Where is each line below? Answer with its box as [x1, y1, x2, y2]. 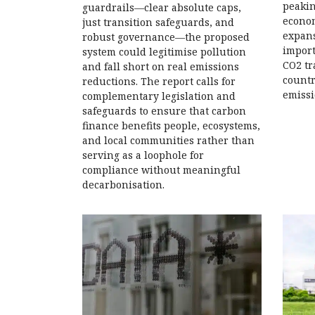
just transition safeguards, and [82, 15, 234, 30]
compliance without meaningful [82, 163, 240, 177]
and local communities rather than [82, 134, 255, 148]
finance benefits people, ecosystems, [82, 119, 260, 133]
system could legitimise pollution [82, 45, 246, 59]
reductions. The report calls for [82, 75, 236, 89]
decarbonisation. [82, 178, 165, 192]
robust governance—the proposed [82, 30, 250, 44]
